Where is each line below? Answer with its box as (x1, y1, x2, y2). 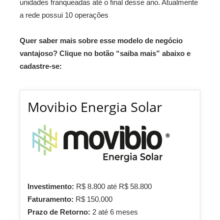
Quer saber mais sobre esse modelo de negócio (20, 36, 183, 45)
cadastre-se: (20, 62, 62, 70)
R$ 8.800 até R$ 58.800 (76, 182, 152, 191)
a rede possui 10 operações (20, 11, 109, 19)
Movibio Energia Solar (27, 98, 162, 116)
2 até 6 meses (92, 208, 138, 216)
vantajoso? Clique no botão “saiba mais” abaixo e (20, 49, 191, 57)
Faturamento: (27, 195, 76, 203)
